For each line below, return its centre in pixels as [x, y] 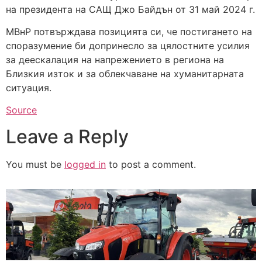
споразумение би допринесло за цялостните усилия [128, 46]
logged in [85, 164]
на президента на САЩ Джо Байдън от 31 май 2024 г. [130, 9]
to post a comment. [151, 164]
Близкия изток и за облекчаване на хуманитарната [125, 74]
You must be [35, 164]
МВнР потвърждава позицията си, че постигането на [129, 32]
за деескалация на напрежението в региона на [115, 60]
